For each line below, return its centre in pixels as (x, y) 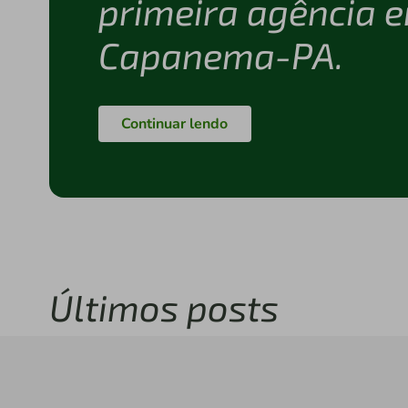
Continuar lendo (174, 123)
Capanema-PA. (220, 54)
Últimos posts (163, 306)
